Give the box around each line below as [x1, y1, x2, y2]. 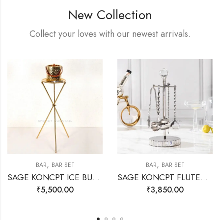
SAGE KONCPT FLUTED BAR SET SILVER [200, 171, 208, 183]
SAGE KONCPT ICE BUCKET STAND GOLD [92, 171, 100, 183]
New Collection [68, 5, 152, 24]
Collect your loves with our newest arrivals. [29, 27, 191, 40]
